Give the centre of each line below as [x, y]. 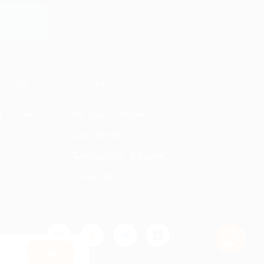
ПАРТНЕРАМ [95, 85]
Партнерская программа [121, 156]
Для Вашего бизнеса [111, 114]
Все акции [91, 176]
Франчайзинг [97, 135]
